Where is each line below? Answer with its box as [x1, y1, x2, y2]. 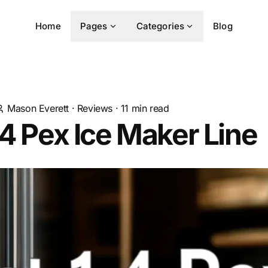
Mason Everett [7, 102, 69, 114]
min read [129, 102, 169, 114]
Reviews [77, 102, 113, 114]
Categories [136, 20, 185, 32]
